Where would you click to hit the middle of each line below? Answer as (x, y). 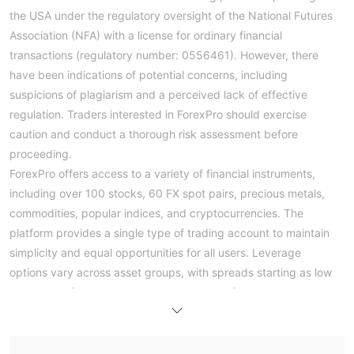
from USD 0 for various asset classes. (106, 331)
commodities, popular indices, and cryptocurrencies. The (156, 213)
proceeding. (41, 153)
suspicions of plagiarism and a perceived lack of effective (158, 94)
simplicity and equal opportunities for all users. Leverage (155, 252)
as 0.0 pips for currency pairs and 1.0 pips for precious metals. (171, 292)
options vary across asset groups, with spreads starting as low (171, 272)
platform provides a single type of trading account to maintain (169, 232)
